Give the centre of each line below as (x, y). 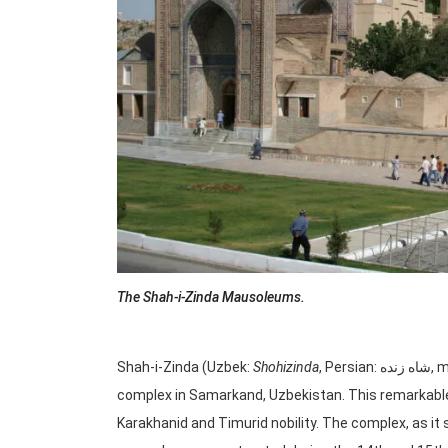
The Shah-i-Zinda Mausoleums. (211, 297)
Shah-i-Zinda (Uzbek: (185, 367)
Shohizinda (286, 367)
